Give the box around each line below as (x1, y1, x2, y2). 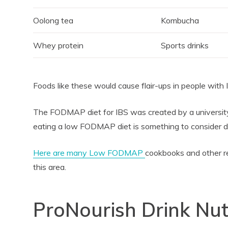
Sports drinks (161, 40, 209, 51)
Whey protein (33, 40, 84, 51)
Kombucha (161, 15, 199, 26)
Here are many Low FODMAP (33, 148, 146, 158)
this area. (33, 162, 67, 173)
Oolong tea (33, 15, 74, 26)
